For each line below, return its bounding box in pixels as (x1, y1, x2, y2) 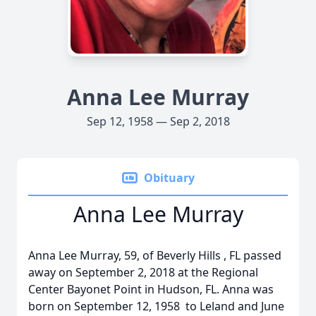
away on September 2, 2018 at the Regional (28, 265, 258, 280)
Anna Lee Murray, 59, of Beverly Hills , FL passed (28, 248, 281, 263)
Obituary (144, 170, 195, 186)
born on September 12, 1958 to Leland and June (28, 298, 284, 314)
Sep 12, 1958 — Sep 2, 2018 (86, 114, 230, 129)
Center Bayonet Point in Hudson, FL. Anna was (28, 281, 274, 297)
